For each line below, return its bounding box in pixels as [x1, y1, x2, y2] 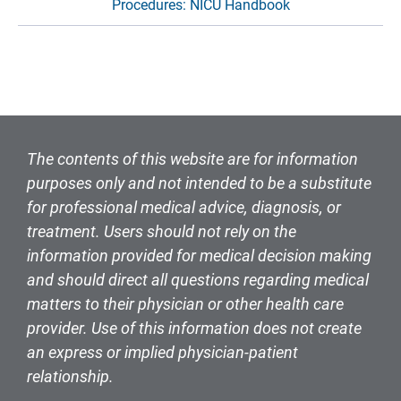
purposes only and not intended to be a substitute [27, 174, 371, 192]
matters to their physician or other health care [27, 294, 344, 313]
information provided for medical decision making [27, 246, 371, 265]
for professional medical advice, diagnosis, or [27, 198, 341, 217]
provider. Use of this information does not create [27, 319, 362, 337]
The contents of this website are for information [27, 149, 358, 168]
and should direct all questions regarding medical [27, 270, 369, 289]
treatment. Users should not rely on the [27, 222, 296, 241]
